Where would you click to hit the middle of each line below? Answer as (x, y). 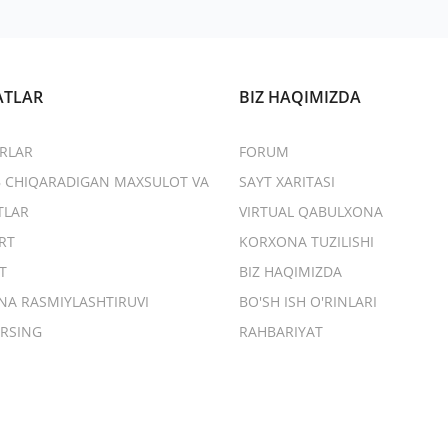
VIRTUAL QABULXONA (311, 211)
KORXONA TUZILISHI (306, 241)
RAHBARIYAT (281, 331)
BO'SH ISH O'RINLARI (308, 301)
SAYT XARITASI (287, 181)
